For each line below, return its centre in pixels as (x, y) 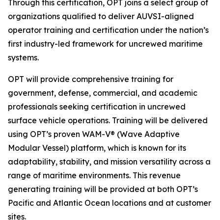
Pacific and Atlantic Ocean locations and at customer (110, 203)
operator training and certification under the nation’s (108, 30)
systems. (23, 57)
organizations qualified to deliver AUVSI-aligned (101, 16)
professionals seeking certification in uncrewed (97, 107)
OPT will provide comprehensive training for (91, 79)
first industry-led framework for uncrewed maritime (105, 44)
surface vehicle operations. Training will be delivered (108, 120)
